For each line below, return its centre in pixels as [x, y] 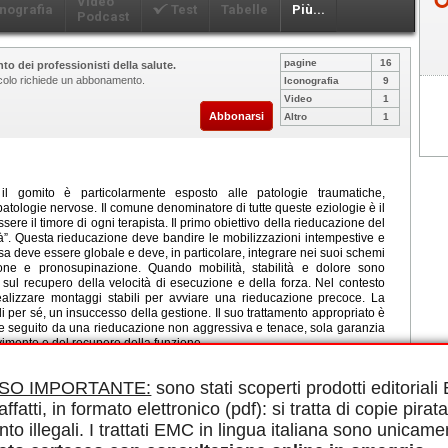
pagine [300, 62]
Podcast [103, 16]
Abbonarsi [236, 115]
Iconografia [311, 80]
